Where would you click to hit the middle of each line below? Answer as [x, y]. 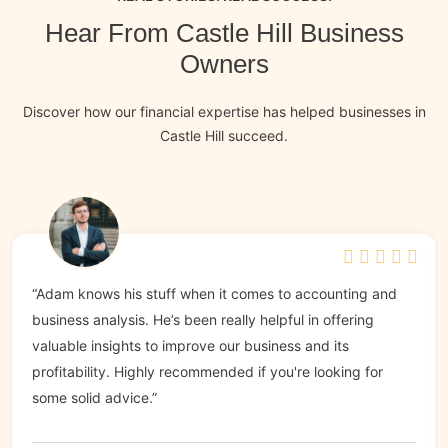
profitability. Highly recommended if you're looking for [207, 372]
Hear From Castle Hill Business [224, 33]
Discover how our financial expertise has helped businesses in [224, 112]
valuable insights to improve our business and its [190, 346]
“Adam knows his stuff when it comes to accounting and [214, 294]
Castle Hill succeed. [224, 136]
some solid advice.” [94, 398]
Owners [224, 64]
